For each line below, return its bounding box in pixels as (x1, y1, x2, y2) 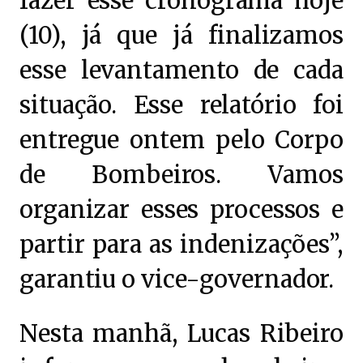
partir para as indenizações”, (19, 230, 344, 259)
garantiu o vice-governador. (19, 265, 335, 294)
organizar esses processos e (19, 195, 344, 224)
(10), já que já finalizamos (19, 21, 344, 50)
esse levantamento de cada (19, 56, 344, 85)
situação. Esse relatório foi (19, 91, 344, 120)
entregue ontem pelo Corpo (19, 126, 344, 155)
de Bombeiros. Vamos (19, 160, 344, 190)
